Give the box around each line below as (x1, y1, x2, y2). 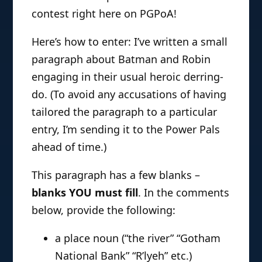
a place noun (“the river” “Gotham (55, 231, 221, 246)
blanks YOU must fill (32, 185, 139, 200)
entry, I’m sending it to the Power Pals (32, 122, 220, 137)
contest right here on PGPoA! (32, 6, 177, 21)
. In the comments (138, 185, 230, 200)
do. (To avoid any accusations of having (32, 87, 227, 102)
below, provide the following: (32, 203, 176, 218)
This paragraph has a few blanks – (32, 168, 201, 182)
